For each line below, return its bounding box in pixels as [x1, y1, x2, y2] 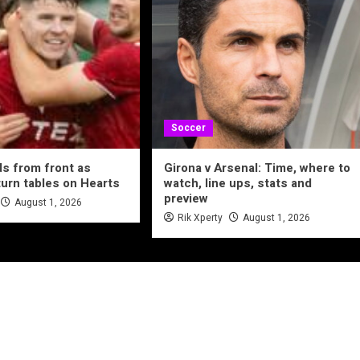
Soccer [170, 121, 206, 136]
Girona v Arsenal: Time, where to [163, 159, 350, 178]
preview [163, 190, 208, 208]
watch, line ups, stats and [163, 174, 312, 193]
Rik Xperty [177, 211, 223, 226]
